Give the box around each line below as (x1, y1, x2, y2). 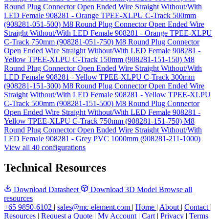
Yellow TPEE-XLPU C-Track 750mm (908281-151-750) (4, 116, 184, 125)
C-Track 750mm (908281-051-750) (4, 37, 115, 46)
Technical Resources (4, 161, 106, 175)
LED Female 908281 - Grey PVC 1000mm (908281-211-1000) (4, 134, 200, 143)
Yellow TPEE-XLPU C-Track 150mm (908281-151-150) (4, 55, 184, 64)
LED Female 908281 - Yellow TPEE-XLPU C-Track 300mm (4, 72, 195, 81)
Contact (184, 203, 210, 212)
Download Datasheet (12, 185, 81, 194)
